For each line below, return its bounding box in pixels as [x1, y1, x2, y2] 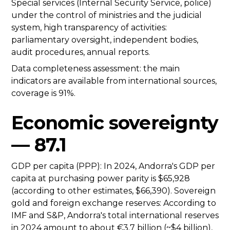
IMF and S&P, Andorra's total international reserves [11, 210, 219, 221]
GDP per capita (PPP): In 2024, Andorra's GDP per [11, 161, 215, 171]
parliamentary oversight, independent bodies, [11, 35, 198, 45]
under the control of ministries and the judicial [11, 10, 202, 21]
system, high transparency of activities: [11, 23, 167, 33]
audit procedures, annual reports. [11, 47, 150, 57]
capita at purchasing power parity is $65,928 [11, 174, 190, 184]
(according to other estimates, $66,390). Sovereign [11, 186, 216, 196]
